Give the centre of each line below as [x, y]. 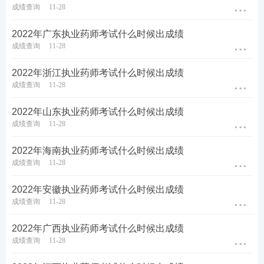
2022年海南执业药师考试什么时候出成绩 [98, 151]
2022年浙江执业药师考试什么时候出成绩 [98, 73]
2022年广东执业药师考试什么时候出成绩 [98, 34]
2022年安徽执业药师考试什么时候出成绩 [98, 190]
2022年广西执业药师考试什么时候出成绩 [98, 229]
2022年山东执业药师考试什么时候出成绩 [98, 112]
